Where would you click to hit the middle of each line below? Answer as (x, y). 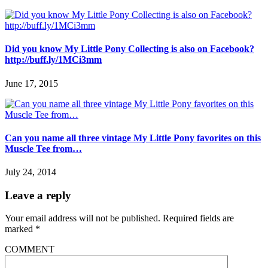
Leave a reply (38, 195)
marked (20, 229)
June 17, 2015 (31, 83)
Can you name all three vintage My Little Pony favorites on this (133, 138)
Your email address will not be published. (83, 218)
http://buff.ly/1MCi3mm (53, 60)
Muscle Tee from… (43, 148)
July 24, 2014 (31, 172)
